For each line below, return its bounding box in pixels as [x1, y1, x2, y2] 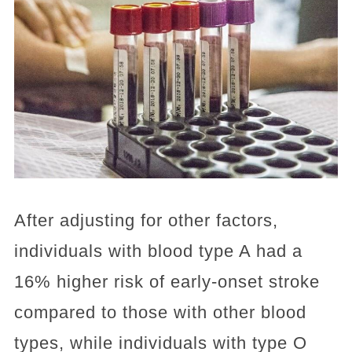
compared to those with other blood [13, 302, 306, 322]
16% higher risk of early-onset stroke [13, 271, 320, 291]
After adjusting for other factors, [13, 210, 278, 230]
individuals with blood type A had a [13, 240, 302, 261]
